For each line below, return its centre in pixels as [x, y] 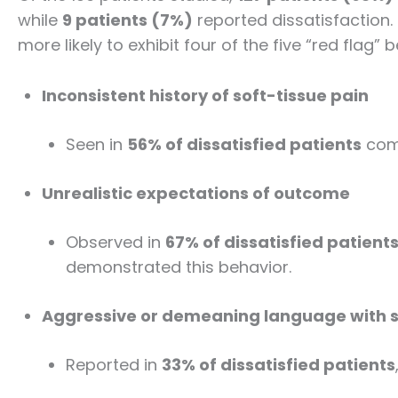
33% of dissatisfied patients [279, 364]
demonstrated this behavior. [179, 267]
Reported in [114, 364]
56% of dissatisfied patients [244, 144]
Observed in [115, 242]
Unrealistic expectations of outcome [196, 193]
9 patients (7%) [127, 20]
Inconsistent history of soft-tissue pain [205, 95]
